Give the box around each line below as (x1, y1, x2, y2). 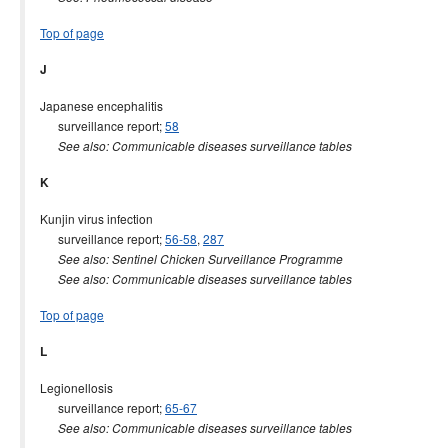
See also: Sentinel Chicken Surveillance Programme (58, 251, 343, 267)
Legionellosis (40, 379, 113, 396)
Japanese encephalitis (40, 97, 163, 114)
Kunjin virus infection (40, 210, 153, 227)
